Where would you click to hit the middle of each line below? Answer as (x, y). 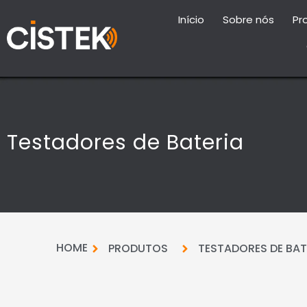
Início (192, 20)
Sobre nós (249, 20)
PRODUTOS (138, 249)
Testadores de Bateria (125, 143)
